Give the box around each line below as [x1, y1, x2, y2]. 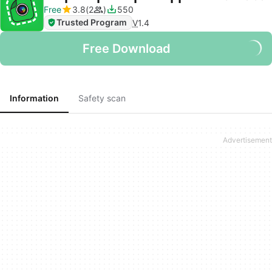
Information [10, 93, 59, 103]
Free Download [82, 41, 171, 56]
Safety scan [78, 93, 126, 103]
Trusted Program [56, 17, 127, 27]
